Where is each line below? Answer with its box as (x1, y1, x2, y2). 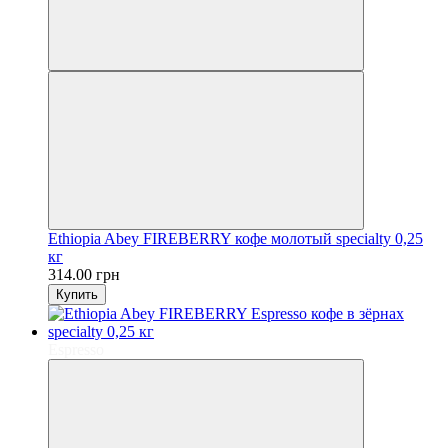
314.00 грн (48, 265, 120, 283)
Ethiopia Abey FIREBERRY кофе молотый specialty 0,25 (48, 229, 423, 247)
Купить (56, 286, 98, 302)
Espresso (48, 340, 104, 358)
